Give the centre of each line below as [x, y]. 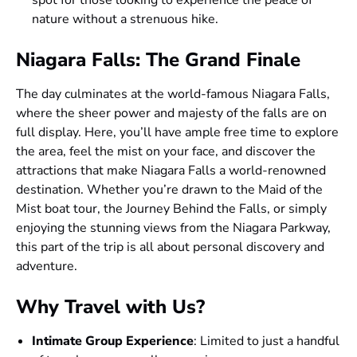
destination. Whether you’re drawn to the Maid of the [169, 189]
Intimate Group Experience [113, 341]
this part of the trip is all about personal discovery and [170, 247]
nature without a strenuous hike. [125, 19]
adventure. [47, 266]
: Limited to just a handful [267, 341]
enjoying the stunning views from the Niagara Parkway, [173, 228]
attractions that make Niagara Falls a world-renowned [171, 170]
